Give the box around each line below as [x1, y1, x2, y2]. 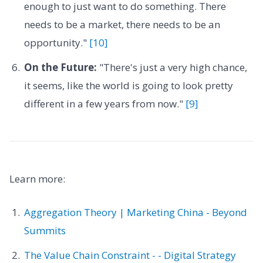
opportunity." [23, 36, 89, 50]
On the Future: [23, 60, 97, 74]
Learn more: [9, 171, 65, 186]
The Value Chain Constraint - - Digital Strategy [23, 248, 236, 262]
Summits [23, 224, 66, 238]
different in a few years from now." [23, 96, 186, 110]
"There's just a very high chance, [96, 60, 247, 74]
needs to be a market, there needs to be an [23, 18, 220, 32]
